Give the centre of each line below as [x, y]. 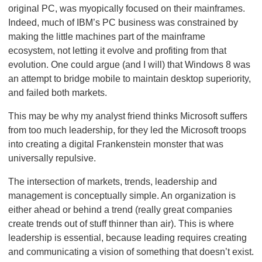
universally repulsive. [52, 158]
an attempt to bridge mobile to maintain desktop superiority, [129, 78]
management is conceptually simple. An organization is [122, 195]
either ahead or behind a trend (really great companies [120, 209]
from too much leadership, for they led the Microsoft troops [127, 130]
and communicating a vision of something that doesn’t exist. [131, 251]
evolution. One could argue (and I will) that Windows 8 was [129, 64]
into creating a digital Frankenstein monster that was [116, 144]
